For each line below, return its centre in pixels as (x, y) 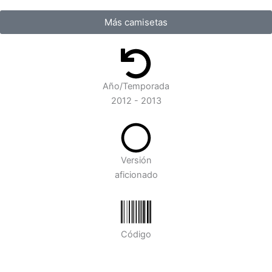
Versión (136, 161)
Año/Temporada (136, 87)
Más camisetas (136, 22)
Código (136, 235)
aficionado (136, 175)
